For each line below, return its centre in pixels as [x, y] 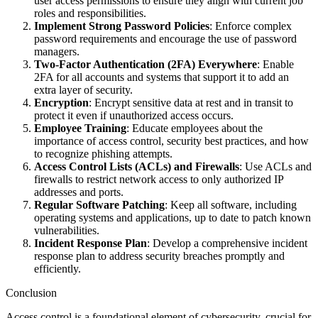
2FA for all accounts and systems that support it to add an [161, 77]
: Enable [275, 65]
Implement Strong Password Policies [122, 26]
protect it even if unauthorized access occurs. [134, 116]
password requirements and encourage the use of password [165, 39]
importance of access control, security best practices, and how [171, 141]
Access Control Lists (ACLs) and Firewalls [137, 167]
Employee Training [80, 128]
